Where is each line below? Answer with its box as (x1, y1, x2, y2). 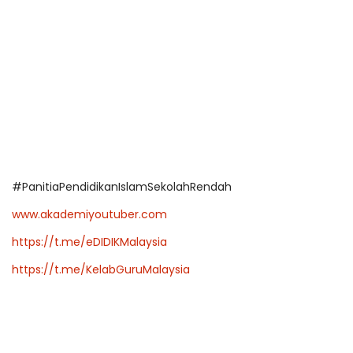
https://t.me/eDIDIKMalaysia (12, 234, 167, 251)
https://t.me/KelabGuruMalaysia (12, 262, 190, 278)
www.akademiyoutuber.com (12, 206, 167, 223)
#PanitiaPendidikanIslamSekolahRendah (12, 179, 232, 195)
